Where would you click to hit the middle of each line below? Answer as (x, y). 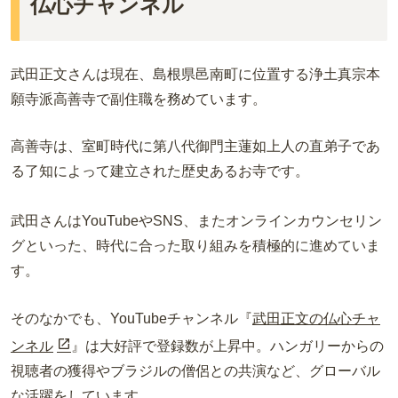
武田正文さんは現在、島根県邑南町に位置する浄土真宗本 (195, 74)
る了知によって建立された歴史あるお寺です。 (160, 171)
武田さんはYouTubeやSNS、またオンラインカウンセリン (196, 221)
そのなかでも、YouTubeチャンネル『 (131, 319)
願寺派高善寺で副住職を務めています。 (139, 99)
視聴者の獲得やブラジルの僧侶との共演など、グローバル (195, 371)
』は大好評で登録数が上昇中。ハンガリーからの (227, 346)
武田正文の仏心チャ (316, 319)
